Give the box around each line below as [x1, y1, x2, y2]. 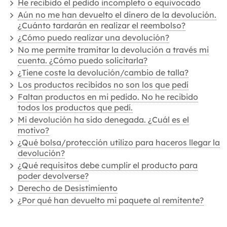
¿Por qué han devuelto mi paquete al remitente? [18, 195, 204, 205]
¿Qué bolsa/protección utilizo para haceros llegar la [18, 137, 220, 147]
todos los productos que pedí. [18, 102, 133, 112]
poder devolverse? [18, 171, 89, 181]
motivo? [18, 125, 49, 135]
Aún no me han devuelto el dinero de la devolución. [18, 10, 216, 20]
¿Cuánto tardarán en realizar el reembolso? [18, 20, 185, 30]
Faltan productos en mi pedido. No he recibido [18, 92, 198, 102]
